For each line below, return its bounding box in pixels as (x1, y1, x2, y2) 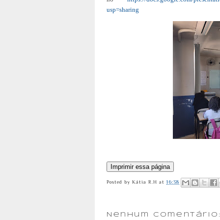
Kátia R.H (132, 179, 158, 185)
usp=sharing (107, 6, 139, 14)
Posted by (107, 179, 133, 185)
